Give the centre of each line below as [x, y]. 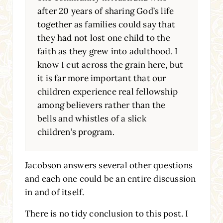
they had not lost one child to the [104, 38]
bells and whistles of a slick [92, 118]
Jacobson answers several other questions [109, 165]
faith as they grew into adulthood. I [108, 51]
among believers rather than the [101, 105]
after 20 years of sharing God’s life [106, 11]
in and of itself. [55, 192]
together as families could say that [106, 24]
